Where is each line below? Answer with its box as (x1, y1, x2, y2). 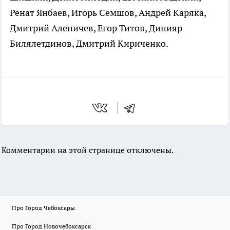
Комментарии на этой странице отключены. (2, 144, 174, 155)
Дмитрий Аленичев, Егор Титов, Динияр (10, 22, 182, 34)
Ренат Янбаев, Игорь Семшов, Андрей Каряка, (10, 6, 206, 18)
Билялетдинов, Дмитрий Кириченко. (10, 37, 168, 49)
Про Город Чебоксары (12, 204, 75, 212)
